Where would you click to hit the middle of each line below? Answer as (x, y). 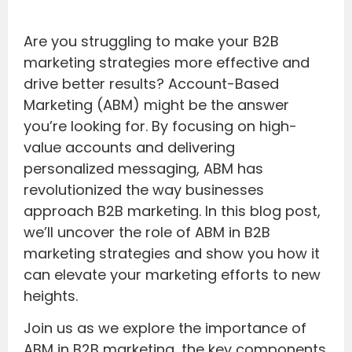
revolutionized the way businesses (144, 189)
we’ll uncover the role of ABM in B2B (147, 232)
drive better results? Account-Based (151, 83)
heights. (51, 295)
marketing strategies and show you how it (172, 253)
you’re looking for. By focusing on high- (160, 126)
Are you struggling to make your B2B (151, 41)
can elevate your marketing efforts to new (172, 274)
